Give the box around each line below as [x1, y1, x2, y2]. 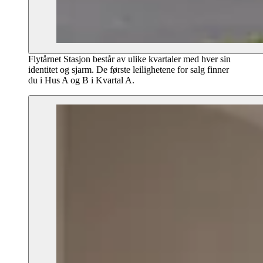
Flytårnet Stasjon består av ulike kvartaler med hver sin [28, 54, 231, 65]
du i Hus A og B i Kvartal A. [28, 75, 134, 86]
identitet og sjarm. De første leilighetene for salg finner [28, 65, 229, 75]
